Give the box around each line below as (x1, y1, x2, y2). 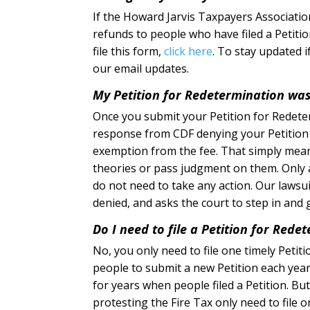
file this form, (93, 43, 165, 59)
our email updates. (93, 60, 190, 76)
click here (164, 43, 213, 59)
